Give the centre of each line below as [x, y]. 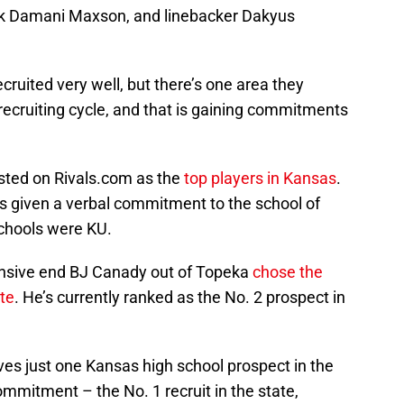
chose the [288, 272]
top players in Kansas [260, 179]
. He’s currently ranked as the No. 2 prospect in [180, 298]
